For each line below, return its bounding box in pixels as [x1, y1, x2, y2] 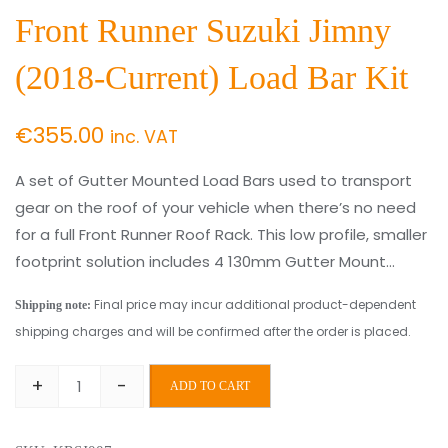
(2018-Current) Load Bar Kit [15, 59, 408, 96]
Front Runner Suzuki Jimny [15, 12, 391, 49]
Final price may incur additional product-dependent [91, 296, 416, 313]
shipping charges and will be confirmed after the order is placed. [15, 323, 411, 340]
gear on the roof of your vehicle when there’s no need [15, 197, 416, 218]
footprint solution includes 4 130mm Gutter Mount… [15, 251, 395, 272]
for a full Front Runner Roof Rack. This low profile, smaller [15, 224, 427, 245]
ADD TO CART [170, 379, 250, 393]
